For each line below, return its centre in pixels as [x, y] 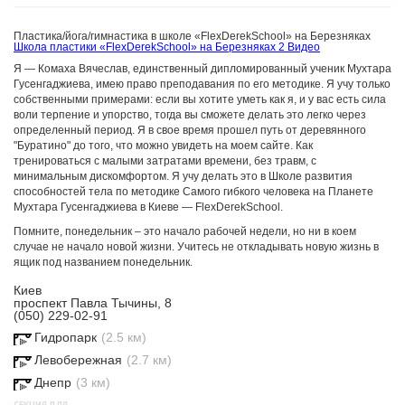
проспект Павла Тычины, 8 [93, 303]
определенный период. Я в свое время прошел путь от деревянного [190, 130]
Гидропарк [66, 337]
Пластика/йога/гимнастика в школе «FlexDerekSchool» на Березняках [192, 36]
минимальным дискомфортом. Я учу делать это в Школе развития [183, 176]
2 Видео [299, 47]
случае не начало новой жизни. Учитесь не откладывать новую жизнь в [196, 247]
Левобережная [78, 360]
